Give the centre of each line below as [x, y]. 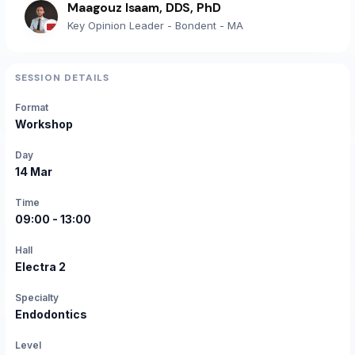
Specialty [37, 298]
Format [32, 108]
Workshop [44, 124]
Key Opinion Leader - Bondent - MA [155, 26]
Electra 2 [40, 267]
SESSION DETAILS [63, 78]
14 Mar [34, 172]
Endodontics [51, 315]
